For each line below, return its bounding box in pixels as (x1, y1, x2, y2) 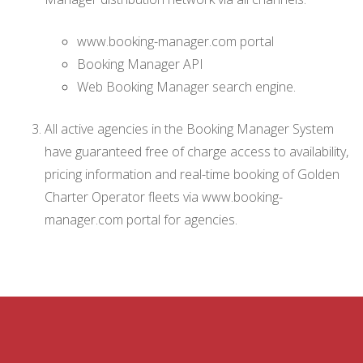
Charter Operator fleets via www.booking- (45, 188, 283, 206)
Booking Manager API (77, 55, 203, 73)
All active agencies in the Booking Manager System (45, 120, 334, 138)
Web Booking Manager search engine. (77, 78, 296, 96)
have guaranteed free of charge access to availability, (45, 143, 348, 160)
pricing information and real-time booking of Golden (45, 165, 340, 183)
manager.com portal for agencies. (45, 211, 237, 228)
